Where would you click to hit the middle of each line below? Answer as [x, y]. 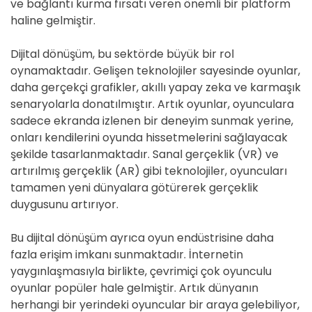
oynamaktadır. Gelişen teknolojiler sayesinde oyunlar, [155, 71]
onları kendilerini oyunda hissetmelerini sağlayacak [149, 138]
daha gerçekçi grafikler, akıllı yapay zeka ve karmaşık [156, 87]
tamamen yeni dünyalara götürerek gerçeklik [134, 188]
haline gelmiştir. [53, 21]
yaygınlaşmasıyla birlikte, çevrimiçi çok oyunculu [141, 271]
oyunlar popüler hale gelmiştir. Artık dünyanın [134, 288]
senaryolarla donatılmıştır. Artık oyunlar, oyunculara [152, 104]
